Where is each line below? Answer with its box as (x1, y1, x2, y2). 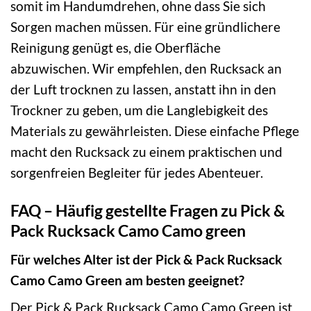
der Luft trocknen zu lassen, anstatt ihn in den (10, 81, 276, 98)
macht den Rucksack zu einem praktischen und (10, 144, 283, 160)
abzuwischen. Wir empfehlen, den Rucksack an (10, 60, 282, 77)
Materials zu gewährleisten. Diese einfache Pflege (10, 123, 299, 140)
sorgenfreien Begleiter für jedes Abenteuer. (10, 165, 263, 181)
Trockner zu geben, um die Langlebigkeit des (10, 102, 268, 119)
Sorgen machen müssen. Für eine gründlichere (10, 19, 280, 35)
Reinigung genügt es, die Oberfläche (10, 40, 221, 56)
